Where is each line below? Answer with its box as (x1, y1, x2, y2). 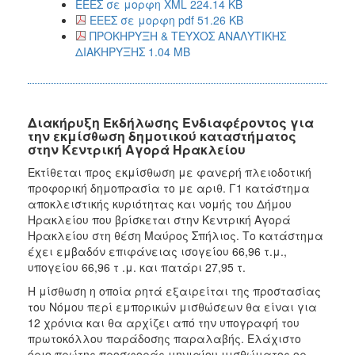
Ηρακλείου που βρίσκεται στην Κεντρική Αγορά (28, 211, 291, 227)
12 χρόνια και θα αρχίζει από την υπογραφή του (28, 314, 300, 330)
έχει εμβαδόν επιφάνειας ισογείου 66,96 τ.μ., (28, 242, 287, 259)
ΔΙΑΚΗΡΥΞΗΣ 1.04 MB (75, 43, 190, 59)
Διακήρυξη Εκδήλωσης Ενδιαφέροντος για (28, 113, 314, 132)
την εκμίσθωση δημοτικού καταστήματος (28, 126, 296, 145)
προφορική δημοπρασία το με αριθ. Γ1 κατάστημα (28, 179, 310, 196)
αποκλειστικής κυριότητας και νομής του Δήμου (28, 195, 292, 212)
